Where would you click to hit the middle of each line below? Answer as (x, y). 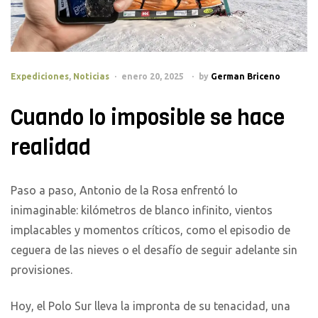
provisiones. (42, 270)
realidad (51, 148)
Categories (34, 72)
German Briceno (246, 77)
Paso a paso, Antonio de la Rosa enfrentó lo (124, 191)
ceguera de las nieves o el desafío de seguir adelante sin (154, 250)
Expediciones (40, 77)
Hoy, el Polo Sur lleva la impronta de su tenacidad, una (150, 306)
